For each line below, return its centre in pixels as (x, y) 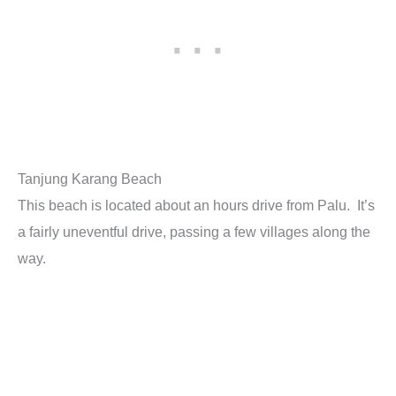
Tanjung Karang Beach (90, 178)
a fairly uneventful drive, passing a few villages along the (194, 231)
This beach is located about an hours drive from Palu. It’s (196, 205)
